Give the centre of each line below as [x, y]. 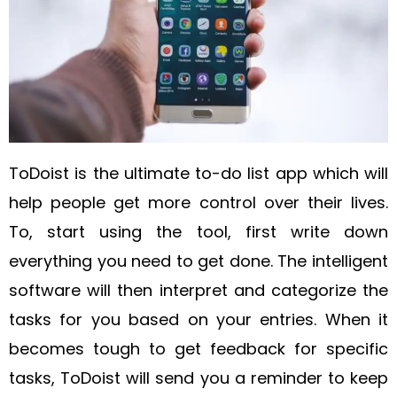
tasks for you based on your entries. [163, 319]
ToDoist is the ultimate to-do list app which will [198, 173]
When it [356, 319]
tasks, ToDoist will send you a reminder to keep [198, 378]
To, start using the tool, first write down [198, 232]
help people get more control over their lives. [198, 202]
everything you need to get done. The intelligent [198, 261]
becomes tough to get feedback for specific [198, 349]
